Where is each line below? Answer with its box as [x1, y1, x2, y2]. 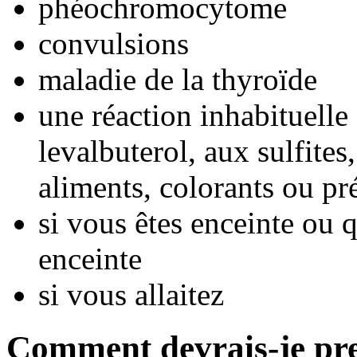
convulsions [38, 25, 189, 61]
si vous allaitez [38, 277, 224, 312]
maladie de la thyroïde [38, 61, 317, 96]
